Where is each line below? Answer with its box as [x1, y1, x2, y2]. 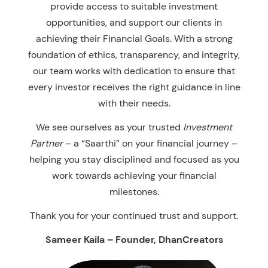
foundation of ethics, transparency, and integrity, [28, 48, 240, 61]
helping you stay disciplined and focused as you [29, 153, 239, 166]
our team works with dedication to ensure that [33, 64, 235, 77]
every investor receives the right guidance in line [28, 80, 240, 93]
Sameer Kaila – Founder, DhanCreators [45, 233, 223, 246]
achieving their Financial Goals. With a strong [35, 32, 233, 45]
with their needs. [98, 96, 170, 109]
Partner [31, 136, 63, 150]
